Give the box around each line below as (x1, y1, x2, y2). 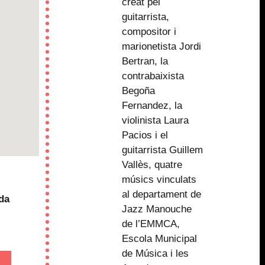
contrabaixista (121, 70, 184, 82)
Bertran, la (121, 55, 168, 67)
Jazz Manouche (121, 203, 192, 215)
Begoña (121, 85, 155, 96)
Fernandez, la (121, 99, 182, 111)
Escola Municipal (121, 232, 197, 244)
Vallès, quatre (121, 159, 182, 170)
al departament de (121, 188, 201, 200)
